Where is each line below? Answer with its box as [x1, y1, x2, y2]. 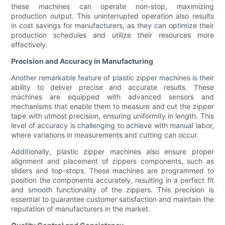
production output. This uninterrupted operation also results [11, 12, 214, 21]
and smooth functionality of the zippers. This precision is [11, 185, 214, 194]
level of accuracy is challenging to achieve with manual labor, [11, 121, 214, 130]
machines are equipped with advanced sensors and [11, 92, 214, 101]
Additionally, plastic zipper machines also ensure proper [11, 147, 214, 156]
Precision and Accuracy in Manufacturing [11, 57, 154, 66]
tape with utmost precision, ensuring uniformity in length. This [11, 111, 214, 121]
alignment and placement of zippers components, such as [11, 157, 214, 166]
